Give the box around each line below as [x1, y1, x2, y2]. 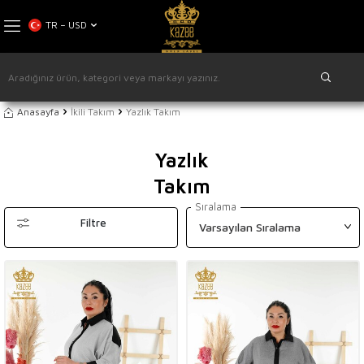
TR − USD [45, 19, 87, 31]
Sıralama [195, 200, 236, 213]
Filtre [80, 216, 106, 229]
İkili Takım [71, 106, 115, 118]
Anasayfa [17, 106, 59, 118]
